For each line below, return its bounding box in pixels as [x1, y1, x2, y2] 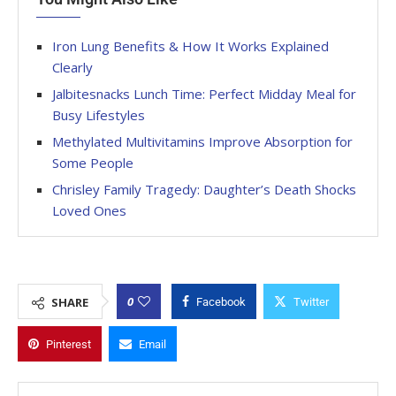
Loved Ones [52, 201, 126, 219]
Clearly [52, 57, 93, 76]
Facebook [196, 294, 246, 308]
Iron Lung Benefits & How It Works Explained [52, 36, 329, 55]
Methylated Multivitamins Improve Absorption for [52, 132, 353, 150]
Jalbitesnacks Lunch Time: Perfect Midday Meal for [52, 84, 356, 103]
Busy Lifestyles [52, 105, 145, 124]
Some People [52, 153, 133, 171]
